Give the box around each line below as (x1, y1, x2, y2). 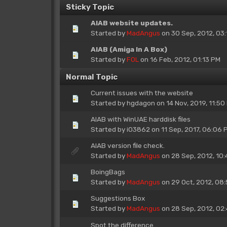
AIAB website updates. (90, 19, 173, 27)
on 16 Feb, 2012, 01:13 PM (138, 55, 220, 63)
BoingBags (90, 168, 125, 176)
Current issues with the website (90, 89, 193, 97)
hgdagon (126, 99, 155, 107)
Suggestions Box (90, 194, 145, 202)
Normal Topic (65, 72, 118, 82)
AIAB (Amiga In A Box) (90, 45, 167, 53)
